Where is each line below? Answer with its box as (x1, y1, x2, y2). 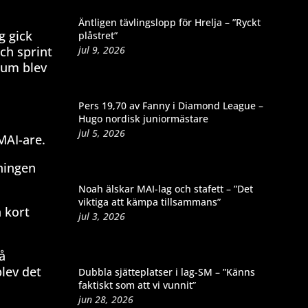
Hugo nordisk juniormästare (78, 111, 208, 125)
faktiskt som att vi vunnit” (78, 278, 196, 291)
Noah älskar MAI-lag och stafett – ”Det (78, 181, 253, 195)
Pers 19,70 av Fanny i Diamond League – (78, 98, 263, 112)
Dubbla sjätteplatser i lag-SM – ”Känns (78, 265, 255, 278)
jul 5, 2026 (78, 126, 125, 140)
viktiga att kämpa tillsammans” (78, 195, 221, 208)
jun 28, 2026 (78, 292, 133, 306)
